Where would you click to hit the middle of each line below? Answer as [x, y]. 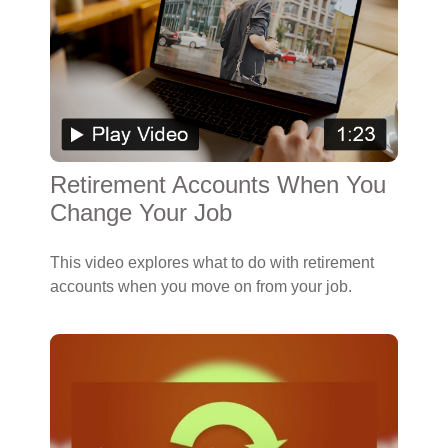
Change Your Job [141, 212]
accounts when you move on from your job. [201, 286]
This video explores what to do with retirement [212, 262]
